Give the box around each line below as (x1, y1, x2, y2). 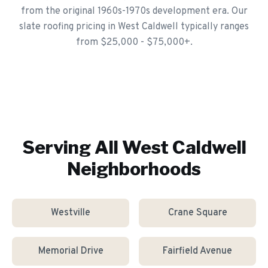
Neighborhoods (67, 158, 201, 179)
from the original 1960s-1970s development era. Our (20, 5, 248, 17)
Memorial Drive (38, 245, 103, 257)
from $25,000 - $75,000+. (75, 36, 193, 48)
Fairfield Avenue (163, 245, 232, 257)
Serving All (22, 136, 122, 158)
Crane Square (167, 207, 227, 219)
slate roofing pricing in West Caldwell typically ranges (19, 21, 249, 33)
